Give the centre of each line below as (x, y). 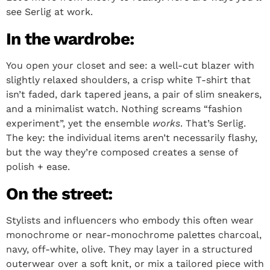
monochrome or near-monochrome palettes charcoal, (134, 235)
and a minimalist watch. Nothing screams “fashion (124, 109)
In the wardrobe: (70, 39)
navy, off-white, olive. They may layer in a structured (129, 250)
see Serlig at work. (49, 12)
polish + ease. (38, 167)
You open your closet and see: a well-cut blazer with (130, 66)
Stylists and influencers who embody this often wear (130, 221)
